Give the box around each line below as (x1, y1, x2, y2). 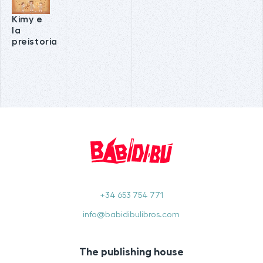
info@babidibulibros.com (83, 210, 180, 219)
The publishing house (79, 246, 184, 257)
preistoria (12, 36, 58, 46)
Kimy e (12, 14, 43, 24)
